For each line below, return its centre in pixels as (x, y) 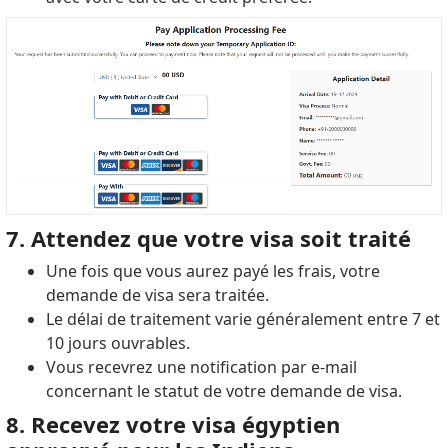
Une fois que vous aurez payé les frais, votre (212, 271)
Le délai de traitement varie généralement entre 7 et (242, 319)
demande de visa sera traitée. (157, 295)
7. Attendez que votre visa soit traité (208, 238)
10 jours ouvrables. (117, 343)
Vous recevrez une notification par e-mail (201, 367)
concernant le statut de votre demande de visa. (223, 391)
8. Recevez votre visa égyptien (172, 424)
